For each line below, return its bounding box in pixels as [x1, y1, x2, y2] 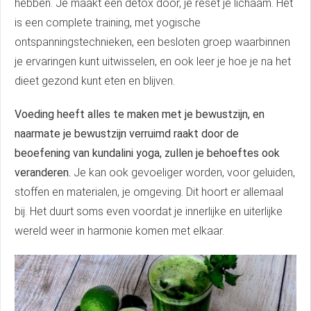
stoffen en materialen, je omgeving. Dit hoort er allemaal [15, 185, 283, 199]
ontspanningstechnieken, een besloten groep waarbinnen [15, 35, 290, 49]
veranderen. [15, 166, 74, 180]
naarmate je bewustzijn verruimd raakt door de [15, 127, 239, 141]
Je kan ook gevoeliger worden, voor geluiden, [74, 166, 295, 180]
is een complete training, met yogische [15, 16, 201, 30]
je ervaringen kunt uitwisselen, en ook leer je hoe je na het [15, 55, 291, 69]
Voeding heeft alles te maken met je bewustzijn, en [15, 108, 264, 121]
